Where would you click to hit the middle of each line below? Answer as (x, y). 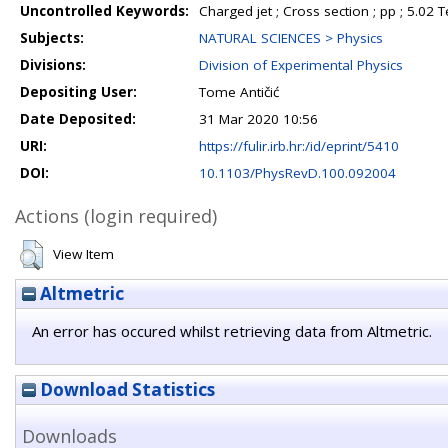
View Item (83, 254)
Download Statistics (125, 389)
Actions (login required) (116, 216)
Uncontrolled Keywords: (104, 11)
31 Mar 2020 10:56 (258, 119)
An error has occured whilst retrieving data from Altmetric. (232, 331)
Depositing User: (78, 92)
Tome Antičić (239, 92)
